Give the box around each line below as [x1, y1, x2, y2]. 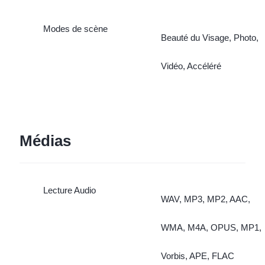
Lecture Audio [43, 185, 96, 195]
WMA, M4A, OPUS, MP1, [160, 222, 261, 232]
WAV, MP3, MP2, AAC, [160, 193, 250, 204]
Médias [19, 132, 71, 150]
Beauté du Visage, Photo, [160, 32, 258, 43]
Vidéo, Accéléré [160, 60, 221, 71]
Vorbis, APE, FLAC [160, 250, 234, 261]
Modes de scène [43, 23, 108, 34]
